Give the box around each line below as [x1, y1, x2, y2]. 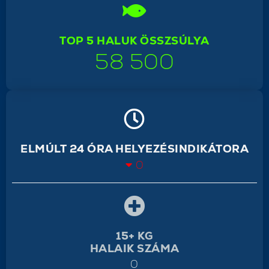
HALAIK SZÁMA [89, 241, 180, 255]
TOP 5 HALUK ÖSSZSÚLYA [59, 33, 210, 47]
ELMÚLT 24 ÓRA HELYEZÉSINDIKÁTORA [20, 141, 249, 156]
